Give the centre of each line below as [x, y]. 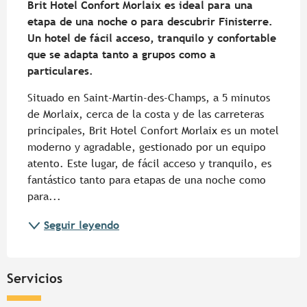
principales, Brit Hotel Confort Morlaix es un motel [153, 131]
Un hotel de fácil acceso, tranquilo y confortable [152, 38]
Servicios [35, 279]
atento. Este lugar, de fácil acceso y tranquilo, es [149, 164]
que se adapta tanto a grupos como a [122, 55]
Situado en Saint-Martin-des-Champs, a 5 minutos [149, 98]
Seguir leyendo [82, 225]
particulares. [60, 71]
